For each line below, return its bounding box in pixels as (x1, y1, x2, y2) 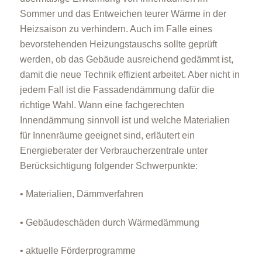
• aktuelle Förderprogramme (19, 246, 136, 256)
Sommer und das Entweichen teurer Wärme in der (19, 9, 226, 19)
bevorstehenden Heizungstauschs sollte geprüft (19, 39, 217, 49)
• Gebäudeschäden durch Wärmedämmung (19, 217, 199, 227)
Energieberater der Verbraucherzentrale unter (19, 146, 208, 156)
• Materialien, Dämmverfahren (19, 189, 143, 199)
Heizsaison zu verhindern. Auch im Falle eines (19, 24, 212, 34)
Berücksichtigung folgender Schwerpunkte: (19, 161, 198, 171)
